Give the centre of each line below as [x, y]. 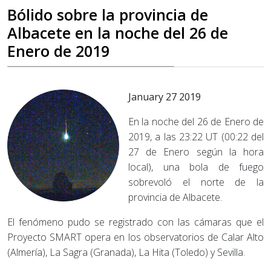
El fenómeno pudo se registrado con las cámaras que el [135, 222]
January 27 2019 [165, 97]
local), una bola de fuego [196, 167]
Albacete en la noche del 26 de [118, 33]
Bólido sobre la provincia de [108, 15]
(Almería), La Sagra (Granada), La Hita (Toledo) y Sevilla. [127, 252]
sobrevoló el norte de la [196, 182]
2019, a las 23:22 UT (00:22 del [196, 137]
